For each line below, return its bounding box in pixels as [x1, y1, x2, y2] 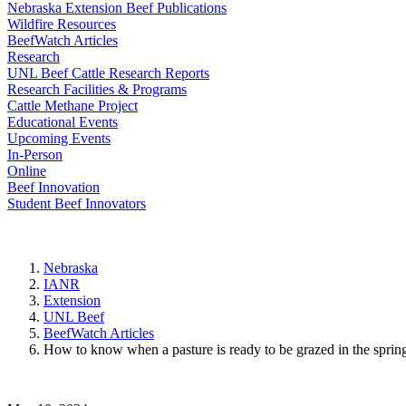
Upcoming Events [7, 130, 111, 146]
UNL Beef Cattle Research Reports [7, 65, 209, 81]
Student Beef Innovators [7, 196, 146, 211]
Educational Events [7, 114, 118, 130]
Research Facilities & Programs [7, 82, 187, 97]
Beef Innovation [7, 179, 100, 195]
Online [7, 163, 46, 179]
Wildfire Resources [7, 16, 116, 32]
